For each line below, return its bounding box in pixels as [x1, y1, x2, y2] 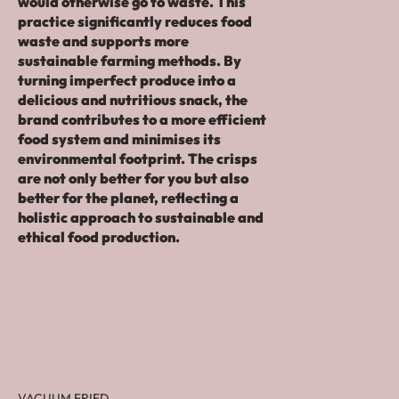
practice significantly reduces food [18, 12, 252, 31]
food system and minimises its [18, 130, 221, 149]
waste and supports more [18, 32, 189, 51]
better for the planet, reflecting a [18, 189, 239, 208]
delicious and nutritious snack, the [18, 91, 248, 110]
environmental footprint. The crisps [18, 150, 257, 168]
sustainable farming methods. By [18, 52, 241, 70]
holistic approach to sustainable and [18, 208, 264, 227]
